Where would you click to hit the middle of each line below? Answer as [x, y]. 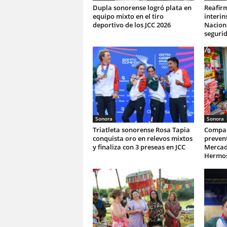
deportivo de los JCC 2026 [131, 25]
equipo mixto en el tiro [128, 16]
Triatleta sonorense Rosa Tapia [141, 130]
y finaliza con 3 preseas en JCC [139, 147]
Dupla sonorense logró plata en [142, 8]
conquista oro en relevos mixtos [142, 138]
